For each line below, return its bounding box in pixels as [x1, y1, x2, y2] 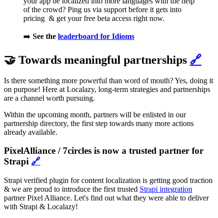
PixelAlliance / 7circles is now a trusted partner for [4, 145, 203, 156]
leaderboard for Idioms [58, 32, 134, 40]
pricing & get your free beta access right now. [23, 14, 164, 22]
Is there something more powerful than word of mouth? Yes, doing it [4, 76, 213, 85]
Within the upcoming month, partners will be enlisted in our [4, 110, 186, 119]
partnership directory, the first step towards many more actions [4, 119, 194, 127]
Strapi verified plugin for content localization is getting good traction [4, 176, 213, 184]
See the [33, 32, 58, 40]
